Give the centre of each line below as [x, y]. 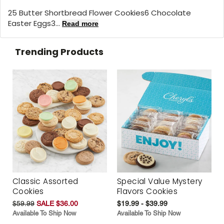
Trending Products [59, 51]
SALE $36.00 [57, 204]
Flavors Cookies [147, 191]
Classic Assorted [45, 181]
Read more [80, 23]
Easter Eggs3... [35, 23]
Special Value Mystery [160, 181]
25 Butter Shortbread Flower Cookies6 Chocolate [99, 12]
